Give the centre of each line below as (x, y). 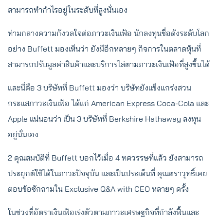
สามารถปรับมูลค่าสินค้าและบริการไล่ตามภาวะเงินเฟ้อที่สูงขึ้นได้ (109, 64)
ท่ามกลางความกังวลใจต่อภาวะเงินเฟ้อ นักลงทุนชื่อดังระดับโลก (109, 33)
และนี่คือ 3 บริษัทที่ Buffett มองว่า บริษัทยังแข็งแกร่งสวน (100, 88)
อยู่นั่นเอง (23, 134)
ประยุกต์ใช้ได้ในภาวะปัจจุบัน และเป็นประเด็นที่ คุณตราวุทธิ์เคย (108, 173)
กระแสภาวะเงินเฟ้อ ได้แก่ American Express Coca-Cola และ (108, 103)
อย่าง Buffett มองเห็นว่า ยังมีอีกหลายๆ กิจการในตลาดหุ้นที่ (104, 49)
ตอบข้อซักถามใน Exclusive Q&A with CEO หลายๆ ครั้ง (98, 189)
